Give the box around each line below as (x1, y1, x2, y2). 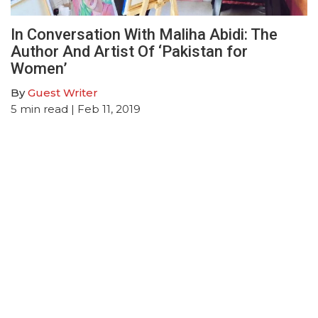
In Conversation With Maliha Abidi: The (11, 25, 278, 43)
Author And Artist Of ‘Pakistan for (11, 42, 248, 60)
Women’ (11, 59, 67, 77)
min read (20, 102, 68, 116)
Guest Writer (28, 85, 98, 99)
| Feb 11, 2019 (68, 102, 141, 116)
